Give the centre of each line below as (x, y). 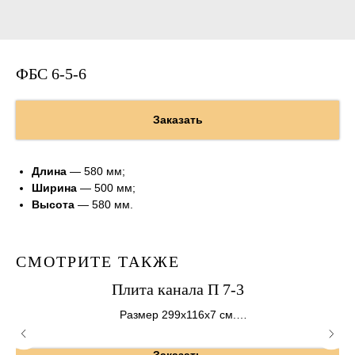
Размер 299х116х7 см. (177, 315)
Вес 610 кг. (177, 332)
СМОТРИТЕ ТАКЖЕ (98, 262)
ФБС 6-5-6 (51, 74)
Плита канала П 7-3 (177, 290)
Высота (53, 205)
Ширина (54, 188)
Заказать (177, 120)
